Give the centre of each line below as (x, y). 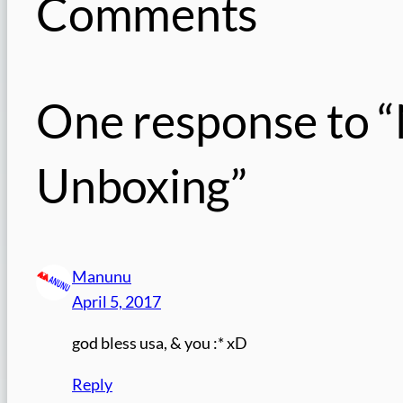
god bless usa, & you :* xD (160, 343)
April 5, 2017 (116, 302)
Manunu (102, 277)
